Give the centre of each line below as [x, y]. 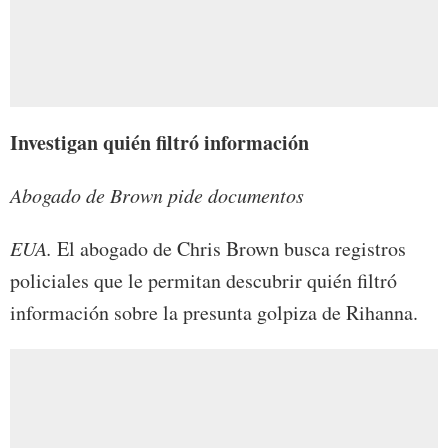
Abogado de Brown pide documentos [157, 195]
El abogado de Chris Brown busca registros [229, 249]
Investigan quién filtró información [159, 143]
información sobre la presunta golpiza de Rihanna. [214, 313]
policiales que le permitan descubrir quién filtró [203, 281]
